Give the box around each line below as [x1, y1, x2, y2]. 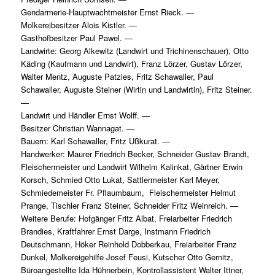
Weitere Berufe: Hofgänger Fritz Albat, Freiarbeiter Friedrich [20, 212, 232, 225]
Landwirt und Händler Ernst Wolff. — [20, 109, 150, 122]
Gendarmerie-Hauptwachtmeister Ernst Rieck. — [20, 6, 194, 18]
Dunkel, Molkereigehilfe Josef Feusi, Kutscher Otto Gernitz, [20, 251, 233, 263]
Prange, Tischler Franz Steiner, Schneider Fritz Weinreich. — [20, 199, 238, 212]
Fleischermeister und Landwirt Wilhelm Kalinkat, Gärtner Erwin [20, 161, 242, 173]
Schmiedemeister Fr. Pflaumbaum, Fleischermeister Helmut [20, 187, 236, 199]
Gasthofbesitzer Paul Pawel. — [20, 32, 133, 44]
